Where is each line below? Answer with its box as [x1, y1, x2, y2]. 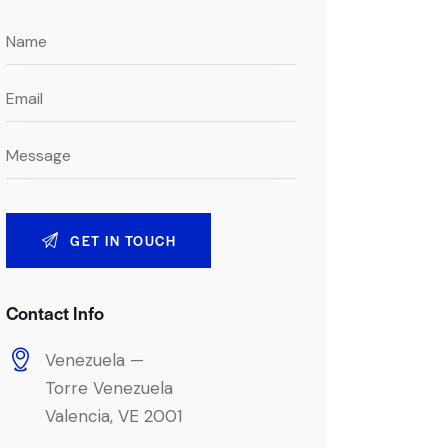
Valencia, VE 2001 [45, 404, 183, 427]
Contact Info [6, 299, 105, 325]
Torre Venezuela [45, 376, 174, 399]
